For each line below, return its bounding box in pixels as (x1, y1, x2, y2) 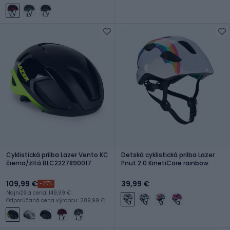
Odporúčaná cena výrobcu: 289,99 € (6, 196, 105, 204)
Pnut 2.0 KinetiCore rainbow (121, 158, 208, 167)
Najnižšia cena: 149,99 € (6, 188, 71, 197)
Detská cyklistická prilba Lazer (121, 150, 215, 159)
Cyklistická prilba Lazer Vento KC (6, 150, 108, 159)
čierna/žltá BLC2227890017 (6, 158, 91, 167)
